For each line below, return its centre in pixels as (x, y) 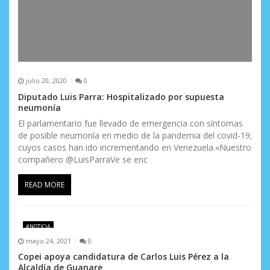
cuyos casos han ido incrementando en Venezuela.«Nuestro (135, 147)
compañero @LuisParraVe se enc (83, 159)
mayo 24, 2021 (48, 240)
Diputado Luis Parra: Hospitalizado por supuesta (121, 96)
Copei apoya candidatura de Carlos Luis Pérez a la (124, 257)
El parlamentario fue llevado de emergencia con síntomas (130, 123)
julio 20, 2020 (46, 81)
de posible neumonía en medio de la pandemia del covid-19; (135, 135)
